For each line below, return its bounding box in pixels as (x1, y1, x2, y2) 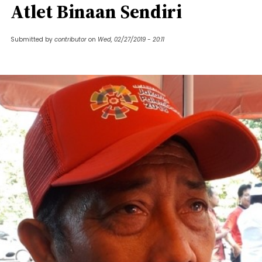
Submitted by (11, 35, 54, 44)
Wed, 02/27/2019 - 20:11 (98, 35, 164, 44)
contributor (54, 35, 87, 44)
